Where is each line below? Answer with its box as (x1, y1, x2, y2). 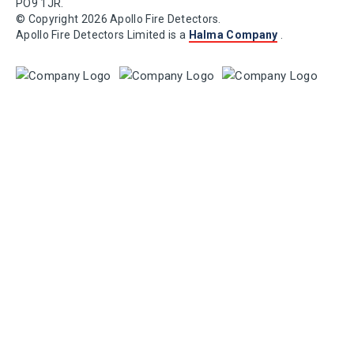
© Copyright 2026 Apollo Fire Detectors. (16, 13, 221, 25)
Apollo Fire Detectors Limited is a (16, 28, 189, 41)
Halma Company (188, 28, 278, 41)
